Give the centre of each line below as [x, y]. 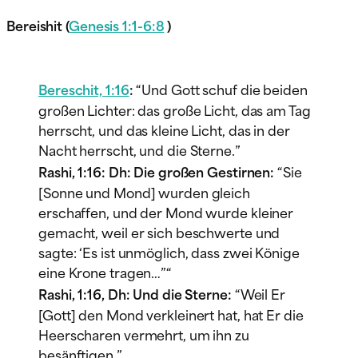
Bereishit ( [38, 24]
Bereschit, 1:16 [84, 88]
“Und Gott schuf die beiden [222, 88]
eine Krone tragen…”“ [105, 271]
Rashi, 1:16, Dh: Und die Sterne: [137, 293]
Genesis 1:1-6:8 [116, 24]
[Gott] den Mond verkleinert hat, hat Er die [171, 314]
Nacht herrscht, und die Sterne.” [139, 149]
